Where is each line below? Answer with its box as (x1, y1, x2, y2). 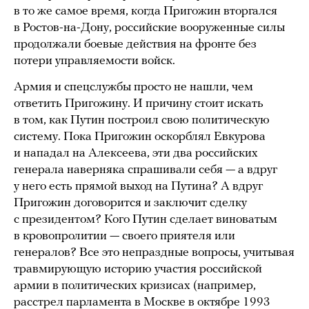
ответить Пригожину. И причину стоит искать (14, 97, 263, 111)
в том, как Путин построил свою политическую (14, 114, 270, 128)
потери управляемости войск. (14, 54, 175, 68)
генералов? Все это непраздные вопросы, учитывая (14, 246, 295, 260)
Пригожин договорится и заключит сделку (14, 197, 247, 210)
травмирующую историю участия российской (14, 263, 262, 277)
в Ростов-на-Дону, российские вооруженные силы (14, 21, 285, 35)
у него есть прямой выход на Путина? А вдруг (14, 180, 263, 194)
